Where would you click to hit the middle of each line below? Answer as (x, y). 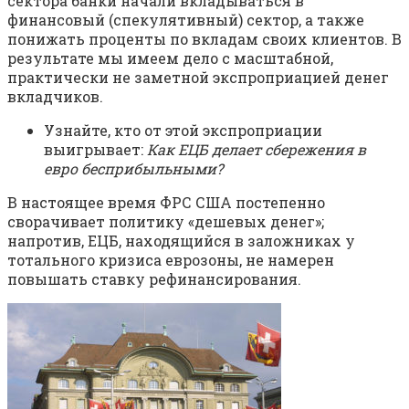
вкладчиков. (55, 96)
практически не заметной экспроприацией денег (198, 77)
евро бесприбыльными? (133, 168)
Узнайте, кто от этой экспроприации (183, 130)
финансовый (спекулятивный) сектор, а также (186, 19)
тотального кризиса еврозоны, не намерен (171, 259)
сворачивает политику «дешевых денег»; (166, 221)
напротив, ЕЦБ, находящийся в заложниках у (181, 240)
